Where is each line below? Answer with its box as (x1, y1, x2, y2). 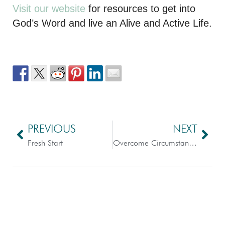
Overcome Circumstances (188, 138, 197, 148)
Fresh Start (28, 138, 63, 148)
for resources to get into (85, 3, 195, 14)
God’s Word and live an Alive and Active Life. (13, 17, 212, 29)
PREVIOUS (28, 122, 76, 135)
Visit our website (13, 3, 85, 14)
